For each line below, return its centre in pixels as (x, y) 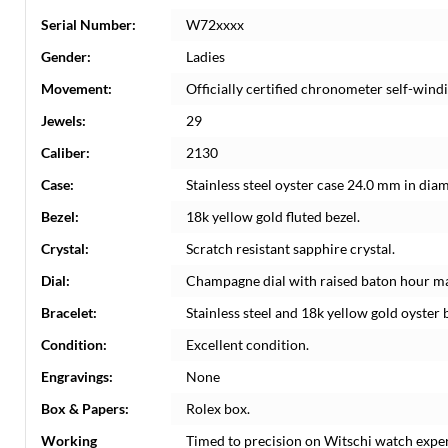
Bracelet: (69, 312)
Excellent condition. (247, 344)
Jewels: (63, 120)
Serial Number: (88, 24)
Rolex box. (218, 408)
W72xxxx (215, 24)
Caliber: (65, 152)
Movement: (76, 88)
